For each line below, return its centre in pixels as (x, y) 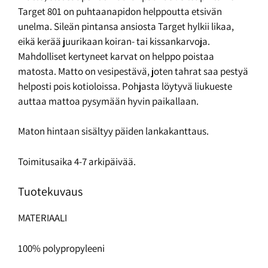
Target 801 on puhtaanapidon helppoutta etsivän (120, 11)
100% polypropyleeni (61, 248)
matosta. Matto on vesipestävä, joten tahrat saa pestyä (133, 71)
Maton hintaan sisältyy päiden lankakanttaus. (113, 131)
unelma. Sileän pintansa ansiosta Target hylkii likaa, (126, 26)
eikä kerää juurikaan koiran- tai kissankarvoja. (114, 41)
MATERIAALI (42, 218)
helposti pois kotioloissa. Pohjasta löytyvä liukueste (125, 86)
